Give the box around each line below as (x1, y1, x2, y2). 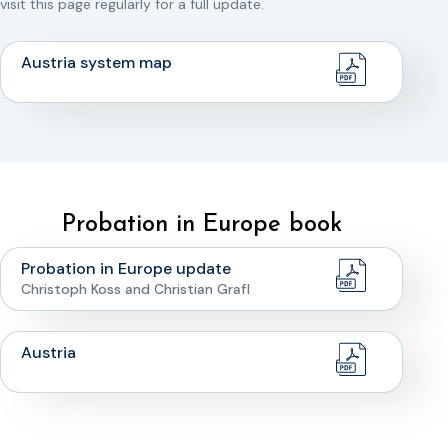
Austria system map (21, 52, 172, 73)
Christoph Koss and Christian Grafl (21, 280, 250, 298)
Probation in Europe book (61, 213, 342, 237)
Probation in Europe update (21, 258, 231, 279)
